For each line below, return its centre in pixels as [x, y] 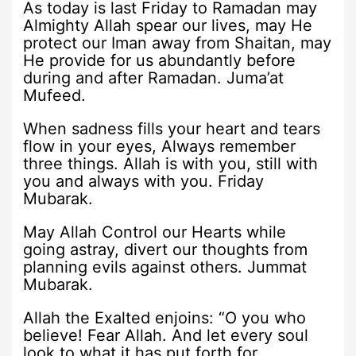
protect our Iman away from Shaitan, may [178, 43]
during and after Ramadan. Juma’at [154, 78]
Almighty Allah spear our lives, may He [168, 26]
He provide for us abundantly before [160, 61]
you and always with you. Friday [144, 182]
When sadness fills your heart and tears [172, 129]
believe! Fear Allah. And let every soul [166, 336]
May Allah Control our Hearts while [155, 232]
